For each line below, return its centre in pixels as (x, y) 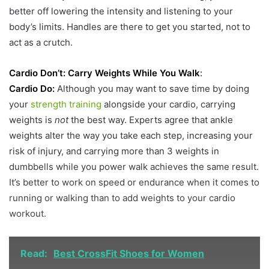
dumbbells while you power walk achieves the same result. (134, 166)
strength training (66, 104)
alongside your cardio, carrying (168, 104)
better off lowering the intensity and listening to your (121, 11)
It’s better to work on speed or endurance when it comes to (134, 182)
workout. (28, 213)
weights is (32, 119)
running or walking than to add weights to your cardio (122, 198)
